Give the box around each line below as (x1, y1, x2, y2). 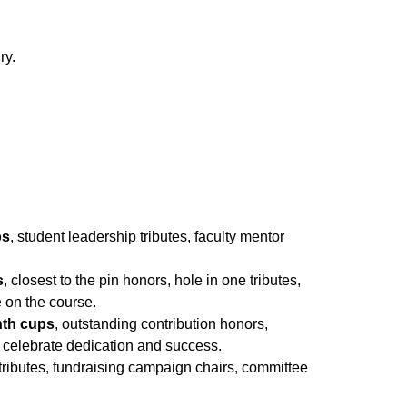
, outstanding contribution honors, (55, 315, 269, 332)
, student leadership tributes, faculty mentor (10, 228, 285, 244)
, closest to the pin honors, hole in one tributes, (4, 272, 302, 288)
